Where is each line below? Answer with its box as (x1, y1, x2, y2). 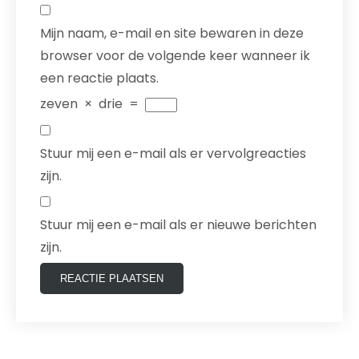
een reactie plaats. (40, 69, 159, 87)
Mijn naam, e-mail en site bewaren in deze (40, 24, 304, 42)
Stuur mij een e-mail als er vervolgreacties (40, 144, 306, 163)
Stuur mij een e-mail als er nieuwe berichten (40, 216, 317, 234)
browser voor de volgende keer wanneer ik (40, 46, 310, 65)
